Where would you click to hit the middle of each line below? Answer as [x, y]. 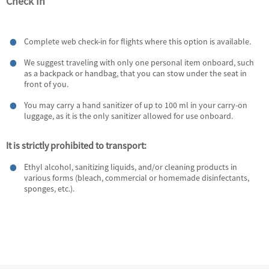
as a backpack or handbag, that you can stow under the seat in [135, 73]
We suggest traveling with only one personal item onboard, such [139, 62]
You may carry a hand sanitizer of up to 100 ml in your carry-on [136, 105]
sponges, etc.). [49, 189]
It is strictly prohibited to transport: [76, 145]
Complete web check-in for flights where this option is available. [138, 41]
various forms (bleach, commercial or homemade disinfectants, [137, 178]
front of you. [46, 84]
